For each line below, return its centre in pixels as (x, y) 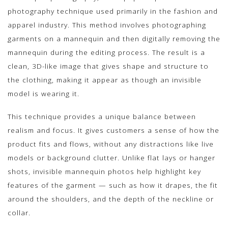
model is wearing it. (44, 94)
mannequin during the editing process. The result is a (106, 52)
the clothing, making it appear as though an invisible (105, 80)
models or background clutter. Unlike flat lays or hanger (111, 157)
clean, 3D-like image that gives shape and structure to (108, 66)
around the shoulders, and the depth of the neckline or (111, 198)
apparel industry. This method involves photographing (107, 25)
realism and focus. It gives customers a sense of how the (113, 130)
